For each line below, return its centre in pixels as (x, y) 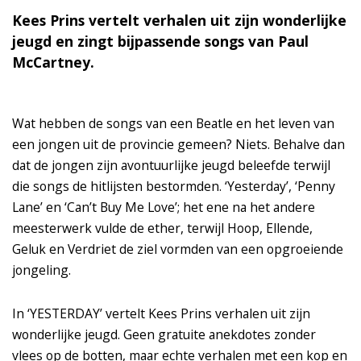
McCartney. (53, 62)
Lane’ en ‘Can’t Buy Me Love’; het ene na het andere (164, 207)
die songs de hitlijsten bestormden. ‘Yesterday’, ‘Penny (174, 187)
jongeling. (43, 270)
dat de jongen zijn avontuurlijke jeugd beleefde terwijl (171, 166)
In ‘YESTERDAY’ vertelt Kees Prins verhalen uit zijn (161, 314)
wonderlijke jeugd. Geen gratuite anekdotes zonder (164, 335)
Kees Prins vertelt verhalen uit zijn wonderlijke (179, 21)
